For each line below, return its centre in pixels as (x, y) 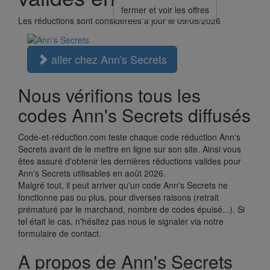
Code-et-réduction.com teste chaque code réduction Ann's (129, 137)
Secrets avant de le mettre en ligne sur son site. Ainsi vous (130, 149)
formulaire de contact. (60, 234)
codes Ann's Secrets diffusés (134, 115)
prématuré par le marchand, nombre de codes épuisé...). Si (131, 209)
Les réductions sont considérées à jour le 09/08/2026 (119, 20)
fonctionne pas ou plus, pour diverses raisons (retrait (118, 197)
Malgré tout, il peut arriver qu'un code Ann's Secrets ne (123, 185)
